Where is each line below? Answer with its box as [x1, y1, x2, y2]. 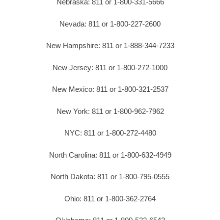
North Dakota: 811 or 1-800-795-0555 [51, 172, 169, 181]
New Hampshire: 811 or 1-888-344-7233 [46, 41, 174, 50]
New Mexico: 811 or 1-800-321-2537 [52, 85, 168, 94]
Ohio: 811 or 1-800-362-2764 [64, 194, 156, 203]
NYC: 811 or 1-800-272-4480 [64, 129, 156, 137]
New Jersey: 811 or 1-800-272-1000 [53, 63, 167, 72]
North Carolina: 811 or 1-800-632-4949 [49, 150, 171, 159]
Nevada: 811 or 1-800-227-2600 [59, 19, 161, 28]
